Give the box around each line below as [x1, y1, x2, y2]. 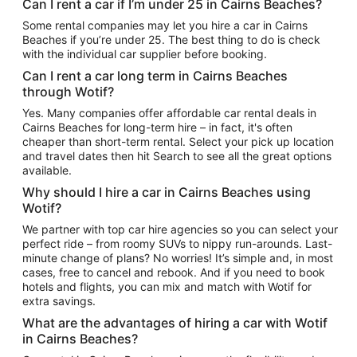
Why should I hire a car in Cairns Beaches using [22, 183, 311, 200]
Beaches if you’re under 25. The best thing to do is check [22, 32, 320, 46]
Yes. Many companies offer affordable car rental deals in [22, 105, 316, 120]
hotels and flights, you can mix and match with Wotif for [22, 279, 312, 293]
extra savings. [22, 293, 96, 308]
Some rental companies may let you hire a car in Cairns [22, 18, 308, 32]
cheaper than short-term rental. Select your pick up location [22, 134, 293, 148]
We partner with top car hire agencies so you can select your [22, 222, 338, 236]
